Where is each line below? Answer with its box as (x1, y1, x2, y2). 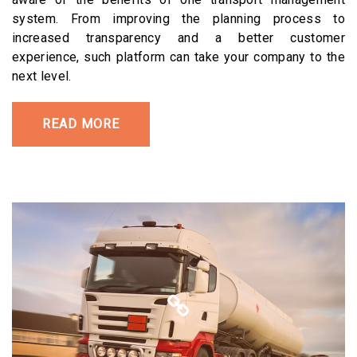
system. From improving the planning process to (12, 10, 345, 26)
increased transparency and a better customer (12, 29, 345, 45)
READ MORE (42, 116, 120, 131)
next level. (12, 68, 72, 84)
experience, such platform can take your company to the (12, 49, 345, 65)
